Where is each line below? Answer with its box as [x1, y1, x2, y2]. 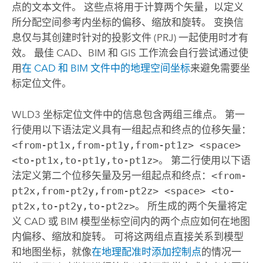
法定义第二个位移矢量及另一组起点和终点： [11, 169, 211, 181]
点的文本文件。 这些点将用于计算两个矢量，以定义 [11, 1, 244, 14]
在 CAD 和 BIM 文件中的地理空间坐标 [21, 62, 190, 75]
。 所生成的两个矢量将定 [134, 200, 247, 212]
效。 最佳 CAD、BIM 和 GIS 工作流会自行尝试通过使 [11, 47, 248, 59]
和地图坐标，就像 [11, 245, 92, 258]
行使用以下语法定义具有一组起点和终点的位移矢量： [11, 123, 251, 136]
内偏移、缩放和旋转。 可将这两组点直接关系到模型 [11, 230, 244, 242]
